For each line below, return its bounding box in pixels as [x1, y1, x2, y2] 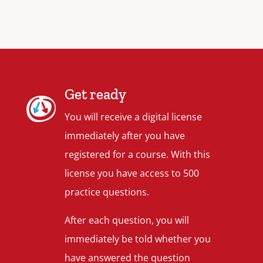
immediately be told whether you [65, 232, 211, 245]
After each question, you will [65, 213, 190, 227]
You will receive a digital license [65, 110, 203, 123]
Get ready [65, 85, 127, 103]
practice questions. [65, 185, 150, 198]
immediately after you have [65, 129, 186, 142]
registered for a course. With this [65, 147, 211, 161]
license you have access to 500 [65, 166, 200, 180]
